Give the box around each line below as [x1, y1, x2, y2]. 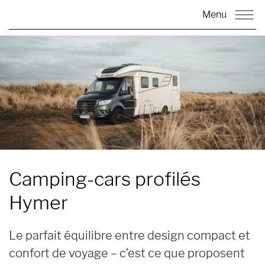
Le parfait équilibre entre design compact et [9, 228, 250, 243]
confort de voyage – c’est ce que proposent [9, 245, 245, 260]
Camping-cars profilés [9, 167, 201, 190]
